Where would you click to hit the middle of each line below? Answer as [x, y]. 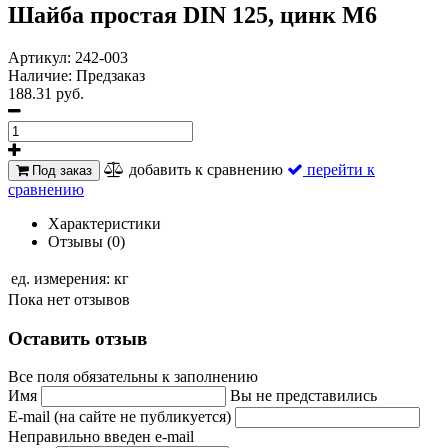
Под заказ [60, 170]
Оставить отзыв [77, 338]
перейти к [341, 169]
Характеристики [104, 223]
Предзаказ [110, 75]
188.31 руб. [46, 93]
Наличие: [42, 75]
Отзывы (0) [86, 241]
